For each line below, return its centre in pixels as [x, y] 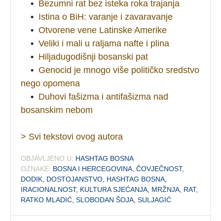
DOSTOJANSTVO [75, 179]
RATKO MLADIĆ [47, 200]
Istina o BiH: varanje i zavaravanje [106, 17]
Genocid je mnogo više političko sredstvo [119, 70]
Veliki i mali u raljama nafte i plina [104, 43]
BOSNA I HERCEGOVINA [93, 168]
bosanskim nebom [57, 110]
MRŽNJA [166, 189]
